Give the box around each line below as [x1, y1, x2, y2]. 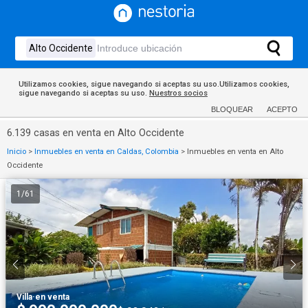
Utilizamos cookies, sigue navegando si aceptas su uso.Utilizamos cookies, [18, 80, 289, 89]
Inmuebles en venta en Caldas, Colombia [34, 147, 179, 156]
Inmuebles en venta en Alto [187, 147, 283, 156]
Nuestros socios [148, 89, 208, 98]
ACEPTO [267, 105, 298, 113]
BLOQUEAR [211, 105, 253, 113]
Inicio [7, 147, 26, 156]
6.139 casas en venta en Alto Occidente [7, 127, 184, 139]
